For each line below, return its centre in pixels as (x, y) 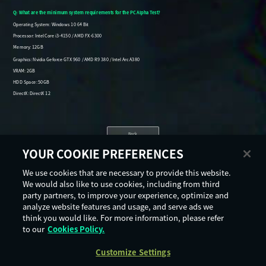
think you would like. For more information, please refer (123, 218)
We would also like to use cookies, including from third (121, 184)
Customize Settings (133, 252)
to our (34, 229)
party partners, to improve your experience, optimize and (126, 195)
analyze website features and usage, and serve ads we (118, 206)
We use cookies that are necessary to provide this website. (127, 172)
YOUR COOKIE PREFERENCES (103, 154)
